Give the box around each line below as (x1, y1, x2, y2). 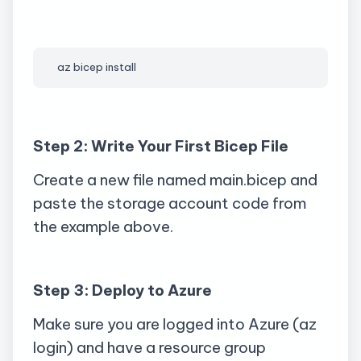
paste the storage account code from (33, 193, 306, 213)
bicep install (71, 60, 136, 74)
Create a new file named (33, 169, 210, 189)
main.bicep (210, 169, 287, 189)
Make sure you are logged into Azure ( (33, 313, 299, 334)
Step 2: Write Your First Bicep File (33, 136, 288, 156)
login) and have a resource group (33, 337, 266, 357)
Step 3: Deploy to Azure (33, 280, 212, 301)
